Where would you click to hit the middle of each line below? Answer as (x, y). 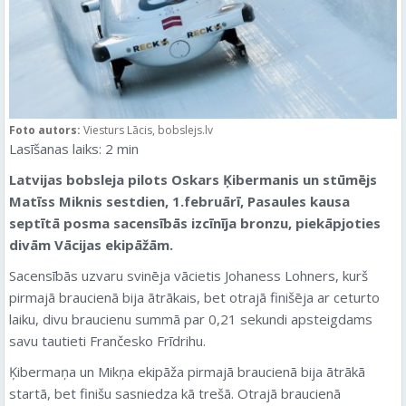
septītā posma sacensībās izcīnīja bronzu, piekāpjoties (195, 222)
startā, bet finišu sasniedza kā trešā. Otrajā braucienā (175, 393)
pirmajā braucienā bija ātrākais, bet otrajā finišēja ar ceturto (194, 297)
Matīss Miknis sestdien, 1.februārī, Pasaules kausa (179, 201)
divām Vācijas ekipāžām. (91, 244)
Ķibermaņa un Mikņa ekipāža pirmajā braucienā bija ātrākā (187, 371)
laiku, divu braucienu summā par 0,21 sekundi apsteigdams (191, 319)
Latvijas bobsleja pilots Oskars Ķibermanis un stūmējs (193, 179)
